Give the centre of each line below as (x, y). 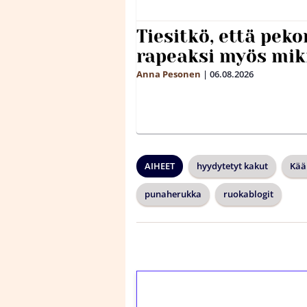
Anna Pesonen (169, 74)
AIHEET (160, 166)
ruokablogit (248, 194)
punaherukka (173, 194)
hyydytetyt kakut (232, 166)
